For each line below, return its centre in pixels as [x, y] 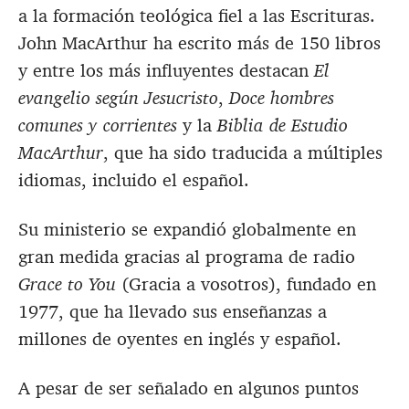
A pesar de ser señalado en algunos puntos [189, 388]
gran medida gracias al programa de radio [187, 257]
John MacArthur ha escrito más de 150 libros [199, 43]
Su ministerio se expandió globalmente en [187, 230]
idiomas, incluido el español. [134, 180]
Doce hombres [282, 98]
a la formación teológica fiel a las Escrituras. [197, 16]
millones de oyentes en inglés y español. [180, 339]
